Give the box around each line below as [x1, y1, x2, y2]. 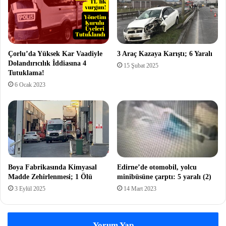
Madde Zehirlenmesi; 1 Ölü [8, 173, 92, 181]
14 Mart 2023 [124, 185, 156, 192]
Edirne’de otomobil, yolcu [117, 163, 197, 171]
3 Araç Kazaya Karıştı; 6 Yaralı [117, 50, 212, 58]
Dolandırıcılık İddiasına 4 [8, 60, 86, 68]
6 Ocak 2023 [15, 81, 45, 89]
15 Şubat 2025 [124, 62, 158, 70]
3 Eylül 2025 [15, 185, 45, 192]
